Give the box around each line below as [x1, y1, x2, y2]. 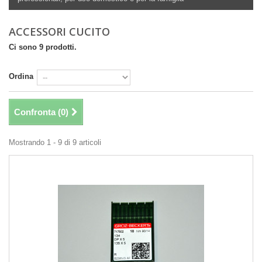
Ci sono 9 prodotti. [9, 43, 77, 52]
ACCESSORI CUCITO [9, 25, 113, 39]
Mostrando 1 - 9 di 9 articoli [9, 138, 101, 147]
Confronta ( [14, 107, 61, 118]
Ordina [9, 72, 33, 81]
